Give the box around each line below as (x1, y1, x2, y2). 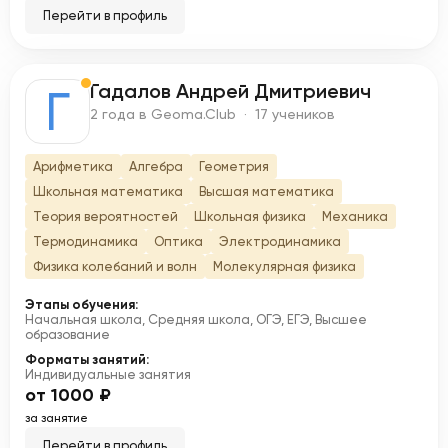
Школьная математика (33, 184, 183, 199)
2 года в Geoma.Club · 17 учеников (90, 106, 335, 122)
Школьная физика (194, 209, 306, 224)
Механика (322, 209, 388, 224)
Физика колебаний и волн (33, 259, 197, 274)
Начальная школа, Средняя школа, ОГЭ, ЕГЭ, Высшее (25, 312, 367, 327)
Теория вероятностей (33, 209, 178, 224)
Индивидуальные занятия (25, 367, 191, 382)
